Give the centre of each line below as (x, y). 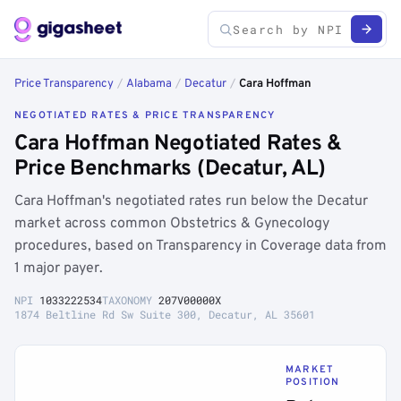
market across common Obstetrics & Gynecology (172, 224)
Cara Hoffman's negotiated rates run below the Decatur (191, 201)
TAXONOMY (130, 300)
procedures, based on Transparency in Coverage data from (200, 246)
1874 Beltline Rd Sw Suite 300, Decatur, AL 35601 (165, 314)
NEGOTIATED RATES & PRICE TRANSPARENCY (145, 115)
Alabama (149, 84)
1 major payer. (59, 269)
